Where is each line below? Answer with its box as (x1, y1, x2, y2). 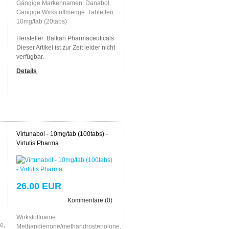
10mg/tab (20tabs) (16, 17, 67, 25)
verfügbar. (16, 53, 44, 60)
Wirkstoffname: (16, 213, 57, 221)
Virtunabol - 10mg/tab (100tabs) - (16, 130, 108, 138)
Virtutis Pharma (16, 139, 59, 147)
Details (16, 67, 37, 75)
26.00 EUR (16, 180, 61, 191)
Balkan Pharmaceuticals (46, 34, 114, 42)
